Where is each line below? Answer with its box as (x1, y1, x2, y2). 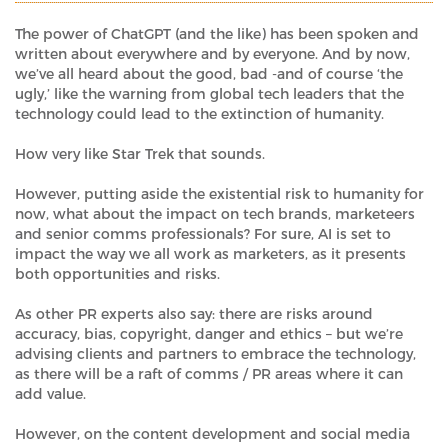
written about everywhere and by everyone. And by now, (15, 44, 410, 63)
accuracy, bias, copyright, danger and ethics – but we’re (15, 324, 403, 343)
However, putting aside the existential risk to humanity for (15, 184, 424, 203)
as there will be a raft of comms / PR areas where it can (15, 364, 403, 383)
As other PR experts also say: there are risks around (15, 304, 373, 323)
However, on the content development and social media (15, 424, 410, 443)
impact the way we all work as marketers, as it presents (15, 244, 406, 263)
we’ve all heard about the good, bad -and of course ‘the (15, 64, 403, 83)
